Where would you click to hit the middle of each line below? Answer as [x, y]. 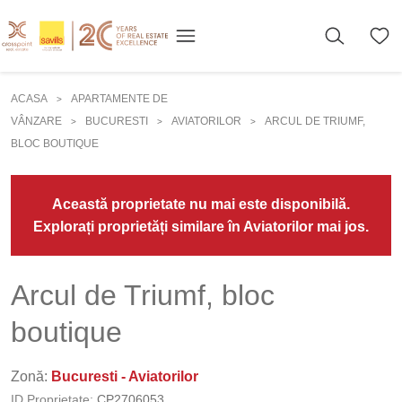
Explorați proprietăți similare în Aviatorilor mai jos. [201, 227]
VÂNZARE [36, 121]
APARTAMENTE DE [119, 99]
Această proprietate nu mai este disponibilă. [201, 204]
